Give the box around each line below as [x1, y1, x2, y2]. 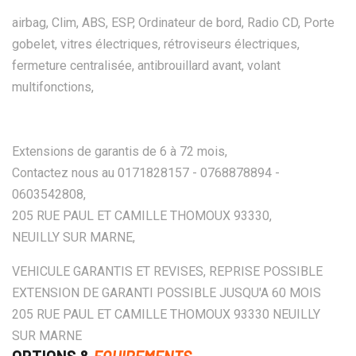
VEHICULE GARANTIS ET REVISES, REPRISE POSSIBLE [12, 263, 323, 279]
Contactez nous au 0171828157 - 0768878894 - [12, 164, 280, 180]
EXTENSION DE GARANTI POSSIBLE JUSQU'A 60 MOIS [12, 284, 321, 300]
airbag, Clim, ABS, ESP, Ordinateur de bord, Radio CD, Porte [12, 14, 335, 30]
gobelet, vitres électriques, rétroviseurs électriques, [12, 36, 300, 52]
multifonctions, [12, 79, 94, 95]
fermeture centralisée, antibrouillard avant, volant [12, 57, 281, 73]
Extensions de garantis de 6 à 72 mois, [12, 143, 227, 159]
